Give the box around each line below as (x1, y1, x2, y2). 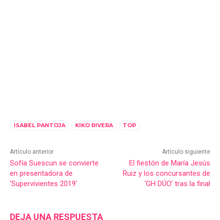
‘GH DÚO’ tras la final (144, 179, 210, 189)
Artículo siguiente (162, 148, 210, 156)
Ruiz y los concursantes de (122, 169, 210, 178)
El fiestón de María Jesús (129, 159, 210, 168)
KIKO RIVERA (75, 122, 113, 129)
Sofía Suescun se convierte (10, 159, 99, 168)
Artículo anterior (10, 148, 54, 156)
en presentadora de (10, 169, 73, 178)
